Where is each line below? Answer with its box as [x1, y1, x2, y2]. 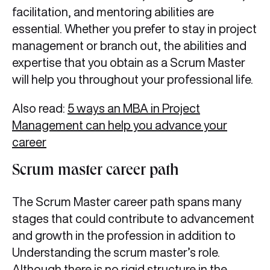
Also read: [12, 102, 67, 115]
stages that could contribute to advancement [12, 212, 254, 225]
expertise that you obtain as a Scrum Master [12, 56, 245, 69]
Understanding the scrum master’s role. [12, 246, 220, 259]
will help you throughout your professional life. [12, 73, 253, 86]
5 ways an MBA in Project [67, 102, 200, 115]
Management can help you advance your [12, 119, 227, 132]
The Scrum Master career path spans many [12, 195, 242, 209]
